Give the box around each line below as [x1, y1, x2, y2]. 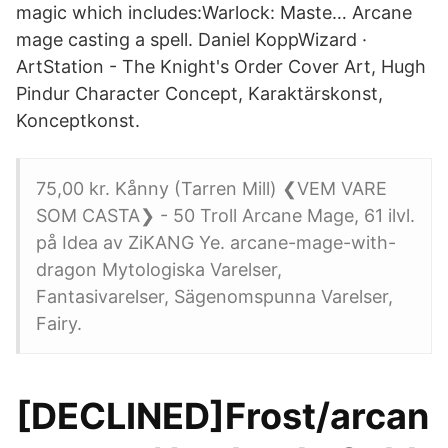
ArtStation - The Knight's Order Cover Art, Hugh [16, 56, 426, 77]
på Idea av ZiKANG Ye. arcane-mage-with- [36, 232, 396, 253]
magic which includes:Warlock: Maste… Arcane [16, 2, 412, 23]
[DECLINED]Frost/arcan [16, 394, 429, 438]
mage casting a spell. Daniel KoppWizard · [16, 29, 367, 50]
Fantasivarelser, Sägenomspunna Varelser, [36, 286, 393, 307]
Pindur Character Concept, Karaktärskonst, [16, 83, 383, 104]
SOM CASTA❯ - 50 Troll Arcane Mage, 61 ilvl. [36, 205, 415, 226]
